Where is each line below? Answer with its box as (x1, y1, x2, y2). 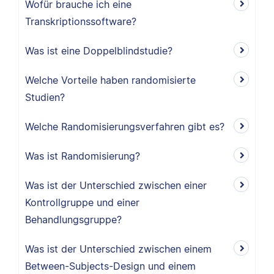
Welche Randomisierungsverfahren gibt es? (25, 120, 224, 133)
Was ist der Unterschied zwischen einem (25, 243, 212, 255)
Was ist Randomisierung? (25, 150, 140, 162)
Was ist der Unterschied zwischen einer (25, 179, 207, 191)
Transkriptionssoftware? (25, 15, 136, 28)
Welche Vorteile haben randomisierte (25, 74, 196, 86)
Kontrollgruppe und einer (25, 196, 139, 209)
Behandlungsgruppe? (25, 213, 122, 226)
